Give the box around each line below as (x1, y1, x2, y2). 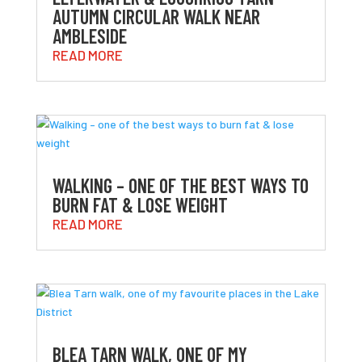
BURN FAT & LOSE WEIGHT (52, 193, 228, 217)
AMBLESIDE (52, 23, 127, 48)
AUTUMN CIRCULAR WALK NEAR (52, 4, 260, 28)
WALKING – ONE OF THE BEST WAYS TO (52, 174, 309, 198)
